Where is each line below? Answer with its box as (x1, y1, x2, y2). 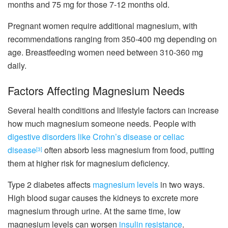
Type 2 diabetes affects (8, 179, 93, 191)
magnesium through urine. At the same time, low (8, 205, 181, 217)
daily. (8, 59, 26, 71)
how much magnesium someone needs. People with (8, 118, 196, 130)
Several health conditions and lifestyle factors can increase (8, 104, 219, 117)
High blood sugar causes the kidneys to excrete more (8, 192, 198, 204)
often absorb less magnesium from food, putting (42, 144, 214, 156)
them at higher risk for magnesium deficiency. (8, 157, 169, 169)
